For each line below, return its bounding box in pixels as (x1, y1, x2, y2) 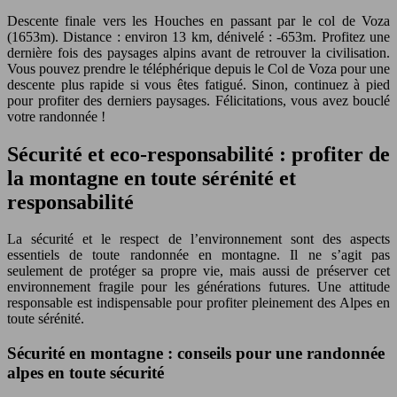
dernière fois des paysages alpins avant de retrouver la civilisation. (7, 44, 390, 60)
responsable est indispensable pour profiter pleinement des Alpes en (7, 295, 390, 311)
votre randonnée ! (7, 108, 105, 124)
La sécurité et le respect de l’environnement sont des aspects (7, 231, 390, 247)
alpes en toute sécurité (7, 363, 164, 383)
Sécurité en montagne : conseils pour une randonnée (7, 344, 385, 363)
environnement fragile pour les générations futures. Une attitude (7, 279, 390, 295)
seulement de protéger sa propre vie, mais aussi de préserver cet (7, 263, 390, 279)
